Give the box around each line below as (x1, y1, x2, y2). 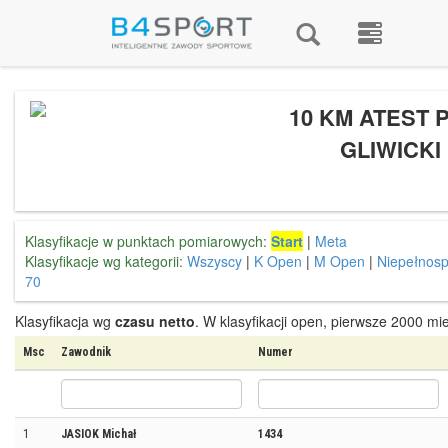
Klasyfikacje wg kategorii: (25, 251, 183, 271)
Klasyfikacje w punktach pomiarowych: (25, 231, 267, 251)
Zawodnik (61, 345, 111, 359)
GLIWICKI (339, 133, 441, 165)
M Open (314, 251, 365, 271)
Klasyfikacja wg (15, 311, 115, 331)
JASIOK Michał (61, 427, 136, 441)
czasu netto (115, 311, 195, 331)
